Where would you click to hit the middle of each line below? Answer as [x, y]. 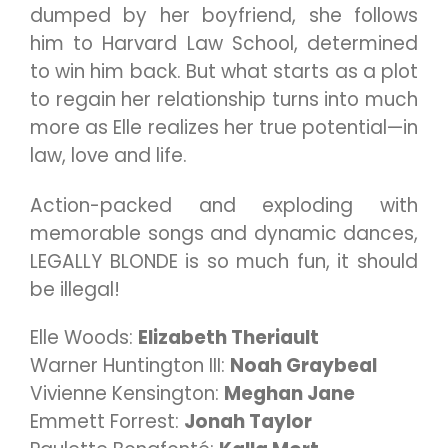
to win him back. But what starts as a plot [224, 71]
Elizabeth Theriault [228, 337]
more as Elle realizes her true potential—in [224, 127]
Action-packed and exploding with [224, 205]
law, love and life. [108, 155]
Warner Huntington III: [130, 365]
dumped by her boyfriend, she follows [224, 15]
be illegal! [75, 289]
